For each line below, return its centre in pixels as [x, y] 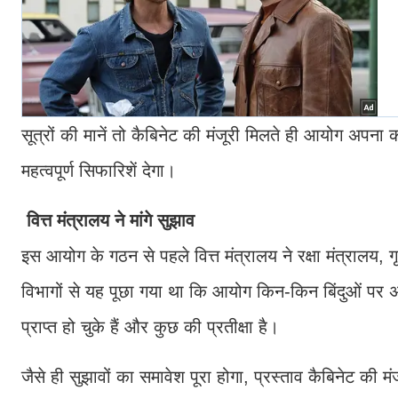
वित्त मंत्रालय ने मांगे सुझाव [108, 220]
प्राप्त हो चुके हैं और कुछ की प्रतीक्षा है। [150, 326]
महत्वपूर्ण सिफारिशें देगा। [99, 170]
